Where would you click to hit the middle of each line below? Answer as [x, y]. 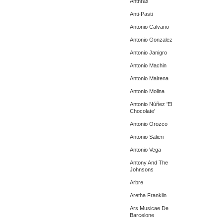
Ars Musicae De [149, 208]
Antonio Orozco [149, 124]
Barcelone [142, 215]
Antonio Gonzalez [151, 40]
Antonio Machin [148, 65]
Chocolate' [142, 111]
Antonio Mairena [149, 78]
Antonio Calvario [149, 27]
